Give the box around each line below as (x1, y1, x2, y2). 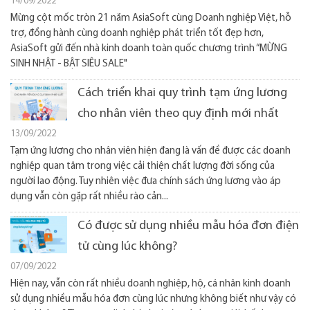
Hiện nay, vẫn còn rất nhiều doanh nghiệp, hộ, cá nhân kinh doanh (10, 279, 291, 289)
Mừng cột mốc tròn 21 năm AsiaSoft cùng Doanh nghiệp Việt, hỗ (10, 13, 291, 24)
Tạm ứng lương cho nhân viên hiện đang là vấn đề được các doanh (10, 146, 291, 156)
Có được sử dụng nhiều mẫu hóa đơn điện (77, 219, 299, 232)
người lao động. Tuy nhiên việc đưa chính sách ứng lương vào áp (10, 176, 281, 187)
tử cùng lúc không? (77, 240, 177, 253)
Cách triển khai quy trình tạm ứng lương (77, 86, 287, 100)
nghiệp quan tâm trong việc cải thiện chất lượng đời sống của (10, 161, 275, 172)
